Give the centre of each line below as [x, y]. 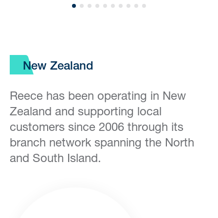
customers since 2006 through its [97, 127]
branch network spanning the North [102, 142]
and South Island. [55, 158]
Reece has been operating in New [98, 95]
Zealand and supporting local [86, 111]
